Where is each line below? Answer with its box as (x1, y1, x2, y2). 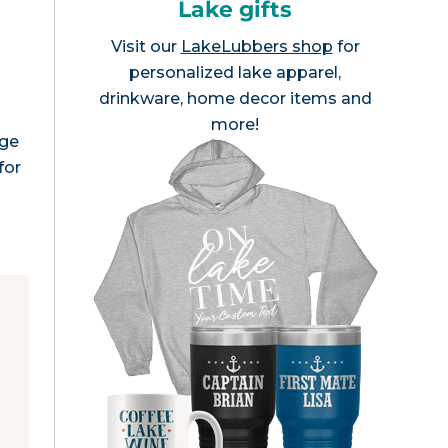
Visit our (110, 37, 181, 56)
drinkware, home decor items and (98, 89, 372, 108)
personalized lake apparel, (129, 63, 341, 82)
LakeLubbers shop (180, 37, 333, 56)
